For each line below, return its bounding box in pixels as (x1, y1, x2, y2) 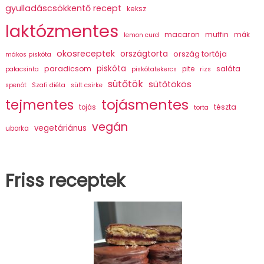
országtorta (120, 47, 168, 60)
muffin (204, 29, 229, 39)
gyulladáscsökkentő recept (5, 2, 121, 14)
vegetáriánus (34, 122, 87, 134)
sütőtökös (148, 78, 192, 90)
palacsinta (5, 64, 39, 74)
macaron (164, 29, 200, 39)
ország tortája (173, 48, 227, 59)
